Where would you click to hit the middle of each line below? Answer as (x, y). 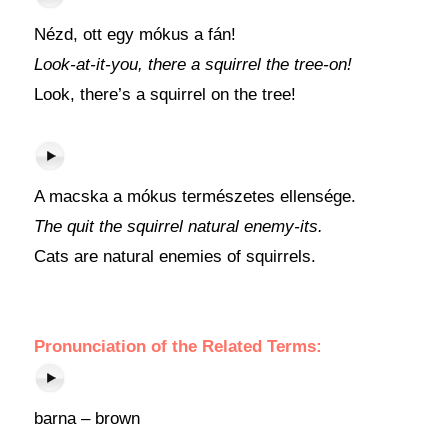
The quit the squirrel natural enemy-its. (178, 226)
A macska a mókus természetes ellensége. (194, 196)
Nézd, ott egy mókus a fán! (134, 34)
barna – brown (86, 418)
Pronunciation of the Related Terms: (177, 346)
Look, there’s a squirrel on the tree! (164, 94)
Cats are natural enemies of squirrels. (174, 256)
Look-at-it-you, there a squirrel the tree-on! (192, 64)
